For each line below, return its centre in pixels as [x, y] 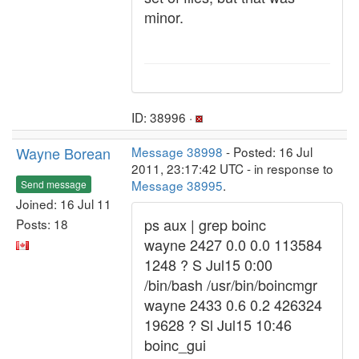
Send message [54, 184]
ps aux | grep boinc [205, 224]
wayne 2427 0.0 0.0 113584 [233, 244]
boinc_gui [175, 345]
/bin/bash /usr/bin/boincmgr [231, 284]
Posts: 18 [42, 223]
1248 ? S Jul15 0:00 [208, 264]
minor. [164, 17]
